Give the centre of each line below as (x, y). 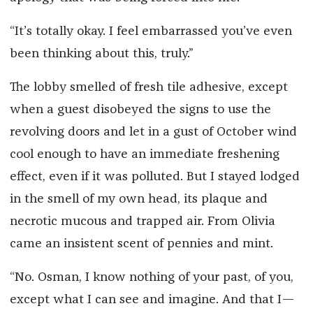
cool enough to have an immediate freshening (144, 154)
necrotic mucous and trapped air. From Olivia (142, 221)
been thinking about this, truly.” (101, 53)
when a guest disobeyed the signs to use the (140, 109)
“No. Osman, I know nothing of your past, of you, (151, 277)
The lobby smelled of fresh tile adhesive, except (148, 87)
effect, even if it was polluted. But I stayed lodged (154, 176)
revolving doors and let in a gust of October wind (153, 132)
